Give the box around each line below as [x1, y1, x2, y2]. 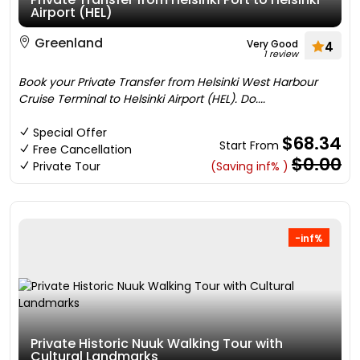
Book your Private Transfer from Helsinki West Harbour [18, 74, 317, 90]
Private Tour [33, 158, 100, 174]
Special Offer [33, 125, 107, 141]
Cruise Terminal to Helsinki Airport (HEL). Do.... [18, 91, 265, 107]
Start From [219, 137, 282, 153]
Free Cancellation [33, 141, 132, 157]
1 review [264, 47, 298, 60]
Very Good [247, 37, 298, 51]
